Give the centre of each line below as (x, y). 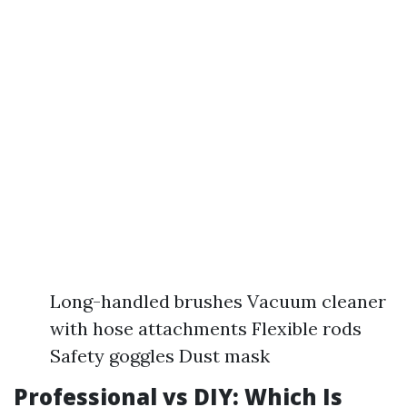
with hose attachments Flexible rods (206, 328)
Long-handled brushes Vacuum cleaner (218, 301)
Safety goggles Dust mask (160, 356)
